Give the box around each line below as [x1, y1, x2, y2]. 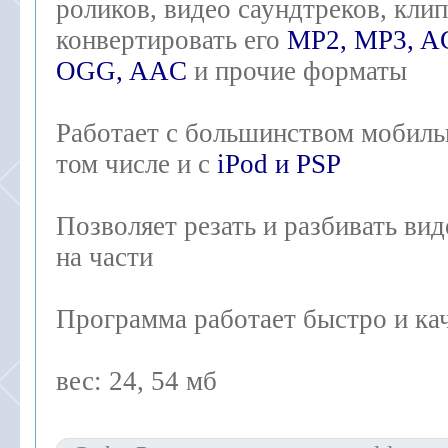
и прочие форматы [187, 56, 407, 86]
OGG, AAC [56, 56, 187, 86]
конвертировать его [56, 25, 287, 55]
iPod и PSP [217, 149, 341, 179]
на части [56, 242, 153, 272]
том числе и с [56, 149, 217, 179]
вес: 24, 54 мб [56, 366, 217, 396]
